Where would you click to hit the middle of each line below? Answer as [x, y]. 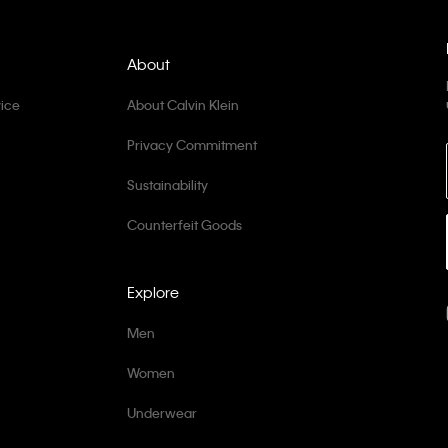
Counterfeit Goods [184, 224]
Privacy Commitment [191, 144]
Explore [152, 291]
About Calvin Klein [182, 104]
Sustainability [167, 184]
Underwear [161, 412]
